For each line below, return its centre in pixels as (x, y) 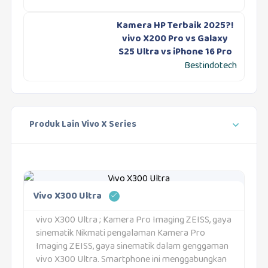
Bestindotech (211, 66)
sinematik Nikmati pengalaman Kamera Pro (120, 234)
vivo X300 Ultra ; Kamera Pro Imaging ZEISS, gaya (133, 221)
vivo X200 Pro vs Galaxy (175, 39)
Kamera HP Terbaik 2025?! (175, 26)
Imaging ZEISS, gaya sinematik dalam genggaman (132, 247)
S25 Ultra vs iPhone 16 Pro (175, 53)
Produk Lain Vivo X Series (83, 125)
